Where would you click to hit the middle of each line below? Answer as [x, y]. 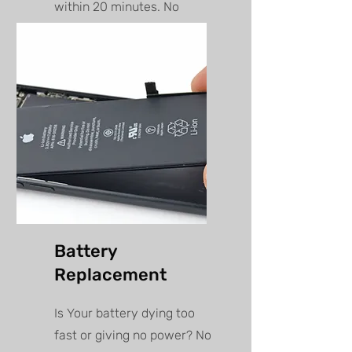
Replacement [110, 275]
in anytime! [86, 51]
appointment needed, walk [130, 29]
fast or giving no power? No [133, 335]
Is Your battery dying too [125, 313]
